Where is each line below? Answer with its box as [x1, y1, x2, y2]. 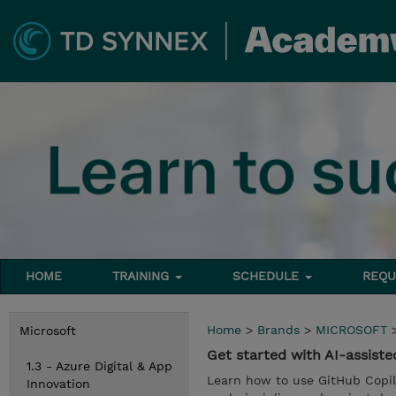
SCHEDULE [232, 269, 304, 283]
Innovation [27, 377, 90, 391]
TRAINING [112, 269, 174, 283]
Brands [257, 323, 300, 337]
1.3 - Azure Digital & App [27, 359, 172, 373]
